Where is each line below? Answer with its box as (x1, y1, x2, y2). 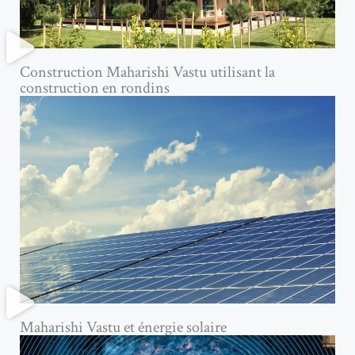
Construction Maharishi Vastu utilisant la (20, 62, 275, 83)
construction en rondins (20, 78, 170, 99)
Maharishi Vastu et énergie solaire (20, 317, 227, 338)
